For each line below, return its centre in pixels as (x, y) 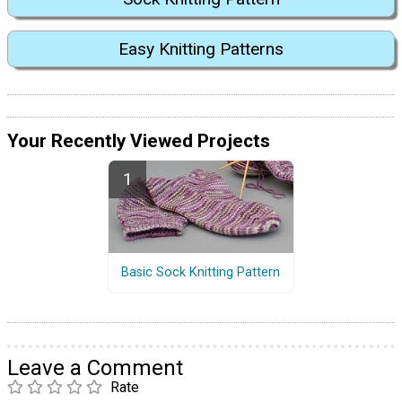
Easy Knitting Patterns (201, 48)
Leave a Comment (95, 367)
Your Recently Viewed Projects (139, 141)
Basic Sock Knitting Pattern (201, 273)
